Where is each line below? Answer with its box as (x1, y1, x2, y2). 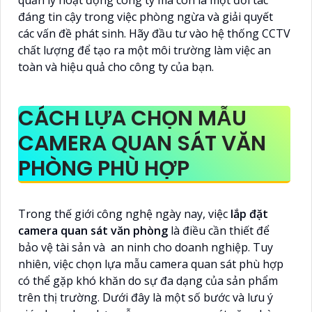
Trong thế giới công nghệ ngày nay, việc (18, 205, 228, 221)
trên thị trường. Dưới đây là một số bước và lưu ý (18, 289, 273, 305)
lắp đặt (228, 205, 268, 221)
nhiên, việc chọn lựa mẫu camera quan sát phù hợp (18, 256, 283, 272)
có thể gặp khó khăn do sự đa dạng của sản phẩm (18, 272, 278, 288)
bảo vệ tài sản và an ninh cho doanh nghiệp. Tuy (18, 239, 273, 255)
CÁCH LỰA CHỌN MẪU (18, 103, 247, 133)
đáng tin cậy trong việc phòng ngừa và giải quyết (18, 8, 273, 24)
